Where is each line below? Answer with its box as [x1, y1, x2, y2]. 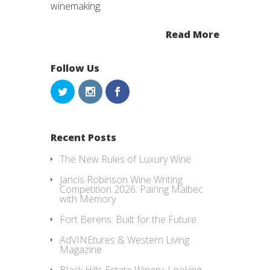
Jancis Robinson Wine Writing [60, 173, 183, 187]
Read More [166, 27, 219, 41]
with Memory [60, 192, 116, 206]
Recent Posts [51, 131, 116, 145]
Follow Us [51, 61, 99, 75]
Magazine [60, 243, 102, 257]
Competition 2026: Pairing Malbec [60, 183, 203, 196]
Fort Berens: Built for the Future [60, 213, 196, 227]
